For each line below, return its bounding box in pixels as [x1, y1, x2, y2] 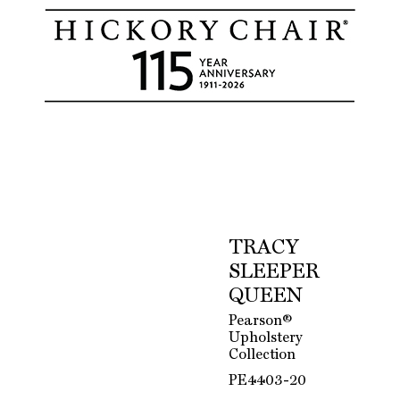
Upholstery [229, 331, 304, 346]
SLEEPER [229, 262, 321, 283]
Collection [229, 348, 296, 363]
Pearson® [229, 314, 293, 329]
